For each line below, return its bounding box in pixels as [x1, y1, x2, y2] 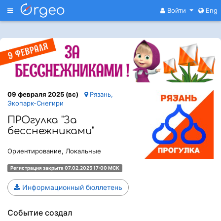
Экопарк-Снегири [7, 99, 64, 107]
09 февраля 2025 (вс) [7, 90, 78, 98]
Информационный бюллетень [20, 183, 122, 191]
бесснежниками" [7, 125, 94, 137]
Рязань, [88, 90, 113, 98]
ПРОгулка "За [7, 114, 77, 126]
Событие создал [7, 207, 73, 218]
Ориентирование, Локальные [7, 147, 101, 155]
